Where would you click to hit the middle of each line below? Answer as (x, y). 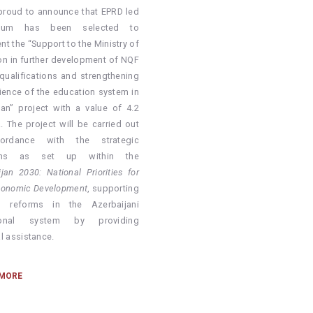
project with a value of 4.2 (76, 108)
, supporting (113, 189)
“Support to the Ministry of (83, 44)
